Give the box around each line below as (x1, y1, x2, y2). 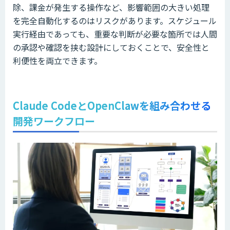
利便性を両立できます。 (13, 54, 102, 67)
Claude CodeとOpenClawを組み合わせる (13, 98, 211, 113)
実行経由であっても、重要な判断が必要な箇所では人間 (13, 28, 217, 41)
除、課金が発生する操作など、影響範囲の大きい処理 (13, 1, 209, 14)
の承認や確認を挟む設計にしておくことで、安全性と (13, 41, 209, 54)
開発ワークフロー (13, 113, 95, 129)
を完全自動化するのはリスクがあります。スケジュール (13, 14, 217, 27)
